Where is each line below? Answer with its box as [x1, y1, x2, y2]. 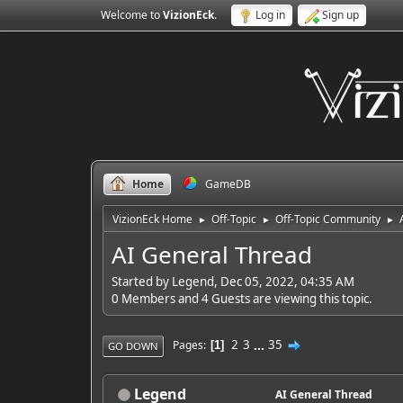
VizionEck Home [112, 211, 193, 227]
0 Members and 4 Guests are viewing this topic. [111, 290, 372, 307]
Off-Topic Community [274, 211, 381, 227]
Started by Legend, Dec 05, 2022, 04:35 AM [111, 273, 354, 290]
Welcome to [100, 7, 163, 22]
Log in [255, 7, 285, 22]
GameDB [204, 176, 251, 192]
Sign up [321, 7, 359, 22]
